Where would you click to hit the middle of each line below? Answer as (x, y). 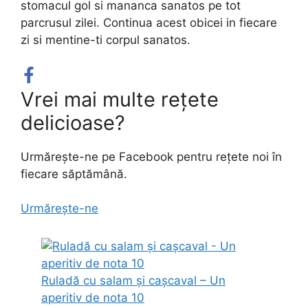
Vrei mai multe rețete (120, 99)
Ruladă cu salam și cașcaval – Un (133, 280)
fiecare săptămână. (74, 174)
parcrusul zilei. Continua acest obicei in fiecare (149, 23)
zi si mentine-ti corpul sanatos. (106, 40)
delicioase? (73, 122)
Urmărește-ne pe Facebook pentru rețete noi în (151, 156)
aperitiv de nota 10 (93, 298)
